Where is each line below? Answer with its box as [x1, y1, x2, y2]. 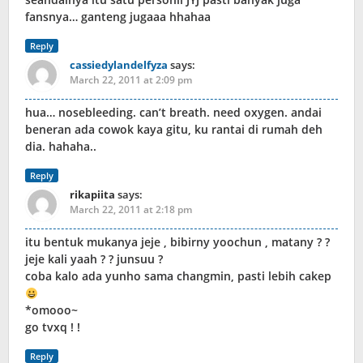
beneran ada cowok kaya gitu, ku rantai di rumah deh [25, 122, 322, 138]
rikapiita [70, 187, 115, 203]
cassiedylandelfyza [70, 58, 168, 73]
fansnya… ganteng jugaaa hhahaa [25, 9, 211, 25]
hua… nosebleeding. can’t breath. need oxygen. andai [25, 105, 322, 121]
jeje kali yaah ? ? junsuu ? [25, 251, 163, 267]
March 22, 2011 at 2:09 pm [70, 73, 192, 88]
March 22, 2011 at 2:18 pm [70, 203, 192, 217]
